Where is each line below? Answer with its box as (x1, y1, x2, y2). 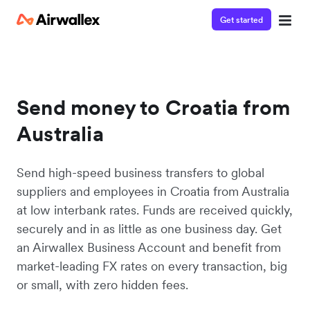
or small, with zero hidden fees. (17, 277, 188, 293)
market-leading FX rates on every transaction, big (17, 258, 287, 274)
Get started (220, 14, 263, 25)
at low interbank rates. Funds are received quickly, (17, 202, 293, 218)
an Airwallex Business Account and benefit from (17, 239, 281, 255)
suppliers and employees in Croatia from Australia (17, 183, 289, 199)
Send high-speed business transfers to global (17, 165, 264, 181)
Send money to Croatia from (17, 94, 291, 120)
